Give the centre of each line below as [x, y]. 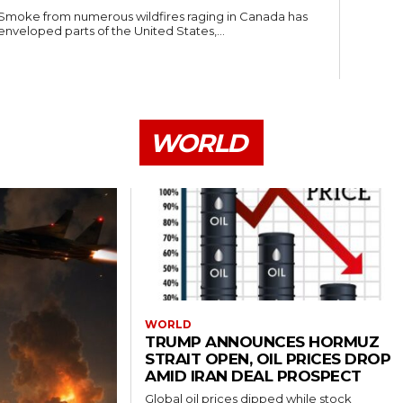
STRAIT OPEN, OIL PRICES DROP [268, 359]
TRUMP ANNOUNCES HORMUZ [262, 342]
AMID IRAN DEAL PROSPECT [253, 376]
